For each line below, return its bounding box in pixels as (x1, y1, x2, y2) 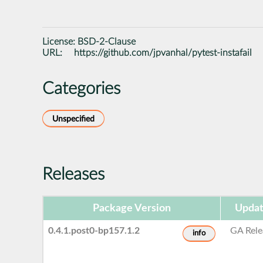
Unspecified (52, 114, 95, 123)
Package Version (93, 203, 171, 214)
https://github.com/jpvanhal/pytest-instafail (74, 48, 252, 58)
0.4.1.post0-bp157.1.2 (48, 225, 140, 235)
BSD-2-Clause (77, 36, 136, 46)
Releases (42, 166, 104, 183)
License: (42, 36, 77, 46)
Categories (42, 80, 120, 97)
